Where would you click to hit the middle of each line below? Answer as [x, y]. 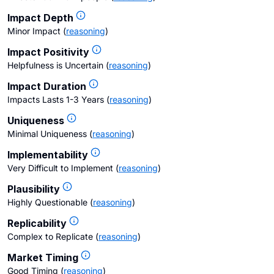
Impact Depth [40, 18]
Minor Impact [34, 31]
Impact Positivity [48, 52]
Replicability [37, 223]
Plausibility [34, 189]
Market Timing [43, 257]
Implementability [48, 155]
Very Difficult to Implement [60, 168]
